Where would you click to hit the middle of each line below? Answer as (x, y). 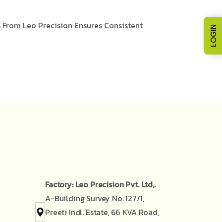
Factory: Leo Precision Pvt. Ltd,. (100, 184)
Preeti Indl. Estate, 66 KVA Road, (102, 212)
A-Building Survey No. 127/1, (95, 198)
